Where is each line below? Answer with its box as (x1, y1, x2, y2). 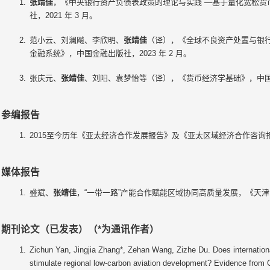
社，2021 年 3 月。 (29, 11, 97, 20)
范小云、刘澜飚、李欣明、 (29, 36, 124, 45)
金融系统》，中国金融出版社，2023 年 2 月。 (29, 49, 191, 58)
